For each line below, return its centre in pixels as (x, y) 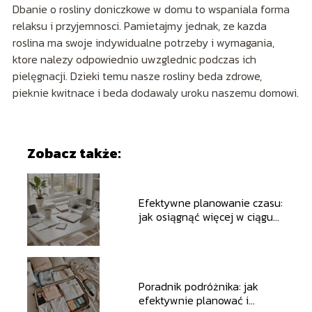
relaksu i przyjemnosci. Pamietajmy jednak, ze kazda (139, 26)
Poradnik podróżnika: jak (198, 287)
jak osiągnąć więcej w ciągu (205, 217)
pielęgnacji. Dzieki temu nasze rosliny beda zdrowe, (137, 76)
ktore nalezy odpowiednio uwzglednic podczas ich (134, 60)
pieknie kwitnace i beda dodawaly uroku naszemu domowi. (155, 93)
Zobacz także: (73, 154)
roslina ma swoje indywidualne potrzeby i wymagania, (143, 43)
